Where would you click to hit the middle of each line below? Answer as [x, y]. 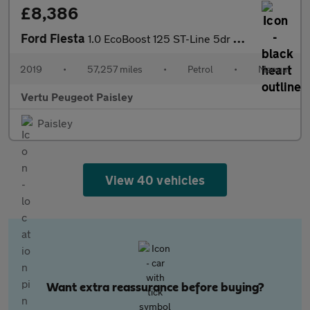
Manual [274, 69]
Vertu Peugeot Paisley [77, 97]
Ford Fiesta [54, 38]
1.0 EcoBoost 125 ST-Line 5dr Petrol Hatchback [161, 38]
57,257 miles [115, 69]
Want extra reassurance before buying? [155, 288]
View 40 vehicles [155, 180]
